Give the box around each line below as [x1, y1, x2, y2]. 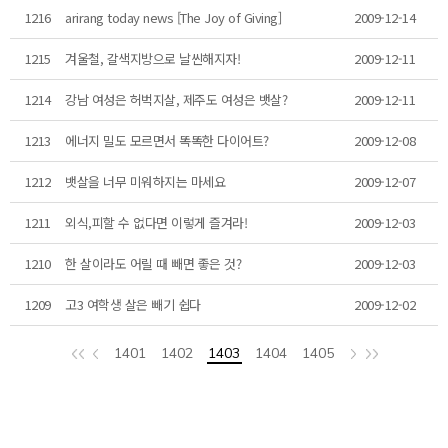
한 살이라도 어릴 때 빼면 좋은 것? [65, 253, 241, 273]
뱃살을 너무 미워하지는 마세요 [65, 171, 225, 191]
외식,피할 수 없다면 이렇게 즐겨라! [65, 212, 247, 232]
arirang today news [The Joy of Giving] [65, 7, 281, 27]
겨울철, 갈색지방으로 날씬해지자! [65, 48, 240, 68]
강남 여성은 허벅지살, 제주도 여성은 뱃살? [65, 89, 287, 109]
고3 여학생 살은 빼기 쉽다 [65, 294, 201, 314]
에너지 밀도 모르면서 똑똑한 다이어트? [65, 130, 269, 150]
